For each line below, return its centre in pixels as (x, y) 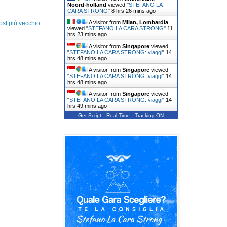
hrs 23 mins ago (87, 34)
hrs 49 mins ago (87, 106)
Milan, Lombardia (145, 22)
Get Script (90, 115)
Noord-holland (87, 4)
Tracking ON (149, 115)
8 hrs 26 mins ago (134, 10)
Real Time (118, 115)
